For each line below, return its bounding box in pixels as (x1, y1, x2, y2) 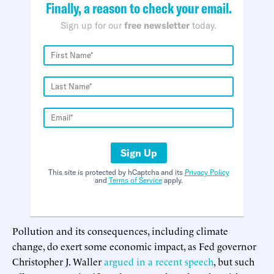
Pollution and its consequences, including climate (12, 223, 228, 237)
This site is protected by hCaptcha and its (48, 167, 185, 177)
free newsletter (124, 19, 190, 31)
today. (190, 19, 217, 31)
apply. (161, 175, 183, 185)
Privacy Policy (184, 167, 229, 177)
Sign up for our (61, 19, 124, 31)
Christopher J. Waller (12, 254, 104, 268)
